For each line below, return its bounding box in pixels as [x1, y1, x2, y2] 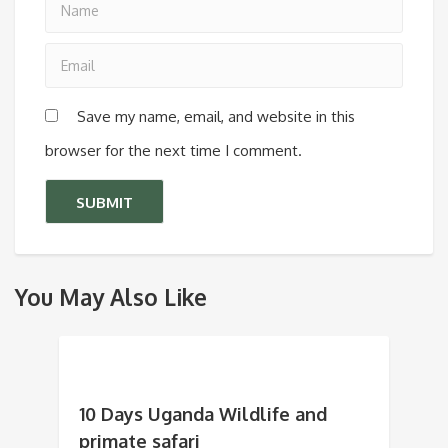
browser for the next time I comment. [45, 141, 302, 161]
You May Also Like [15, 283, 207, 312]
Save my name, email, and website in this [77, 107, 355, 127]
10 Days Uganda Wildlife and [79, 403, 327, 426]
